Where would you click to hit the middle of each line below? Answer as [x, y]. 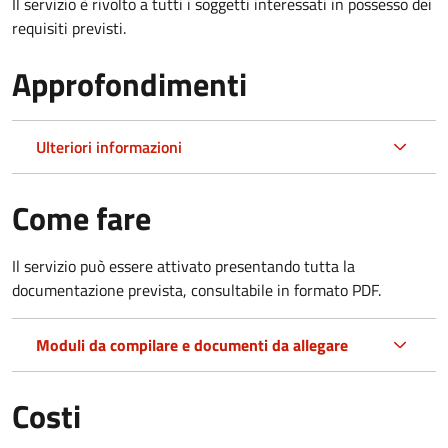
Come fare [81, 217]
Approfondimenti [129, 83]
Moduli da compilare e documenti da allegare [192, 344]
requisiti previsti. [69, 27]
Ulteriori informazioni [109, 146]
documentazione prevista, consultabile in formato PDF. [196, 289]
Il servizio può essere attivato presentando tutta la [183, 265]
